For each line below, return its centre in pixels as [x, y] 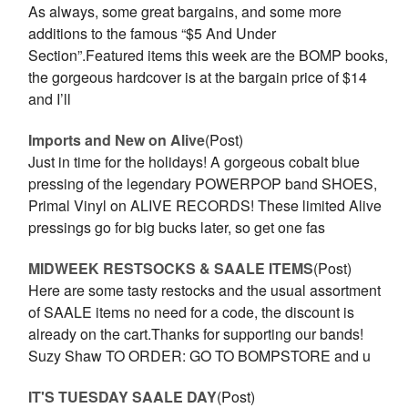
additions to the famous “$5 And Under [153, 33]
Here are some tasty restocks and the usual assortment [205, 290]
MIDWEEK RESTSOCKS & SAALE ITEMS [171, 268]
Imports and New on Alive [117, 140]
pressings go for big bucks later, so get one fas [177, 227]
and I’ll [50, 99]
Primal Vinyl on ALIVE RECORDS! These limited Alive [205, 205]
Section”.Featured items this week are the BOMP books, [209, 55]
